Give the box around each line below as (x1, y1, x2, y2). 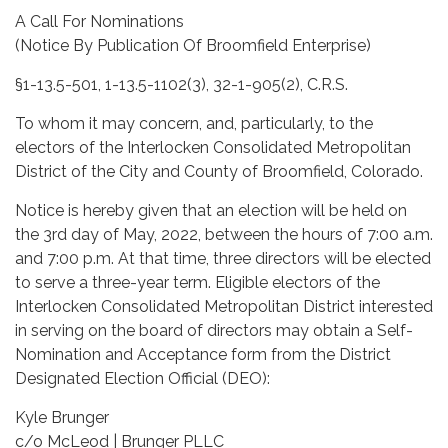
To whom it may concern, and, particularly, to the (15, 113, 373, 133)
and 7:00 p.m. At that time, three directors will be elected (15, 248, 431, 268)
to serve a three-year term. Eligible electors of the (15, 272, 380, 292)
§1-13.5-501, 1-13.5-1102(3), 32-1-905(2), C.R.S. (15, 74, 348, 94)
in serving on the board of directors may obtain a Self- (15, 320, 413, 340)
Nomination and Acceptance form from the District (15, 344, 391, 364)
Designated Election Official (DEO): (15, 368, 270, 388)
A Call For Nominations (15, 11, 184, 31)
